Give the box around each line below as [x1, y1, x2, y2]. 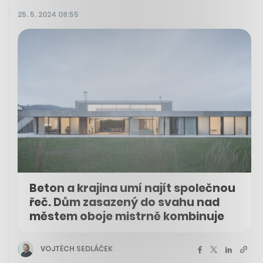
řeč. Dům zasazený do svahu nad [29, 194, 220, 210]
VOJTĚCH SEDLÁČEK [41, 244, 113, 254]
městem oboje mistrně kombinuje [29, 208, 224, 224]
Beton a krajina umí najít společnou [29, 180, 235, 196]
